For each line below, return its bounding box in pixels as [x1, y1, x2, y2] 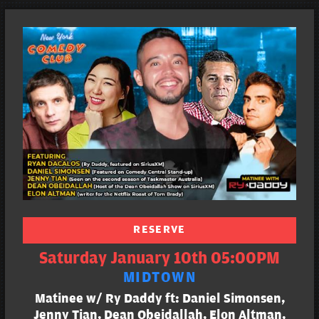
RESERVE [133, 223, 186, 236]
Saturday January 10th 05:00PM [39, 249, 280, 268]
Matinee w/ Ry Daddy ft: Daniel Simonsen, [34, 291, 285, 307]
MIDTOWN [122, 269, 197, 287]
